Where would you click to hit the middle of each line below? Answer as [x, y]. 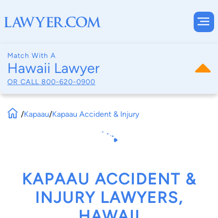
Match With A [32, 55]
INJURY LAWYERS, [109, 198]
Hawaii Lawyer [54, 68]
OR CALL [24, 82]
